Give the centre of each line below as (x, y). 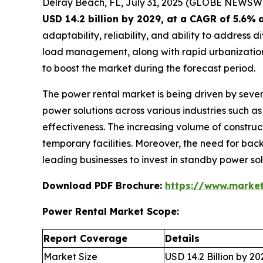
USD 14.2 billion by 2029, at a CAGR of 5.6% (149, 19)
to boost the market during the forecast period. (149, 68)
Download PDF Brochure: (104, 186)
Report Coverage (85, 239)
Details (182, 239)
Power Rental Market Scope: (111, 212)
